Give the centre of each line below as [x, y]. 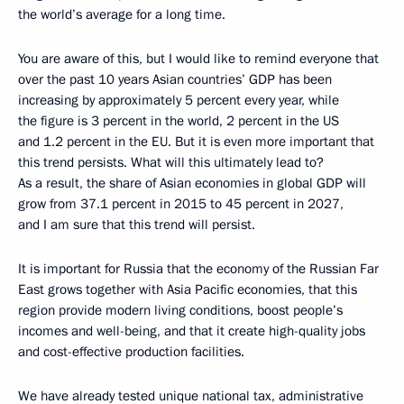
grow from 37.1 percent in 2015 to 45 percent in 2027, [181, 203]
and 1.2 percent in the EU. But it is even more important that [196, 141]
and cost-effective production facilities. [131, 351]
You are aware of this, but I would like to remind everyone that [198, 58]
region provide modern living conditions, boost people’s [180, 310]
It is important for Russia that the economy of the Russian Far [198, 268]
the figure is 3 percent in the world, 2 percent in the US [179, 120]
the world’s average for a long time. [122, 14]
